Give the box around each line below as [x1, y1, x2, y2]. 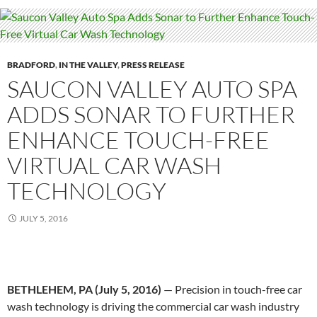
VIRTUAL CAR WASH [7, 151, 221, 180]
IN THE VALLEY [59, 59, 117, 71]
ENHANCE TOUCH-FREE [7, 125, 270, 155]
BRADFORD [7, 59, 55, 71]
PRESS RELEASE [121, 59, 185, 71]
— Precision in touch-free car [161, 282, 302, 296]
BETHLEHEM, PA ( [7, 282, 98, 296]
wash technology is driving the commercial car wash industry [7, 299, 299, 313]
